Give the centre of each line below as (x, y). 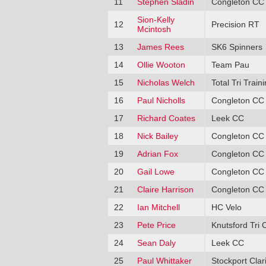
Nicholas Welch (166, 82)
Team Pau (230, 64)
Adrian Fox (157, 153)
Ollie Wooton (161, 64)
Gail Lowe (156, 171)
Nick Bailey (157, 136)
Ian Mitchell (158, 207)
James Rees (160, 47)
